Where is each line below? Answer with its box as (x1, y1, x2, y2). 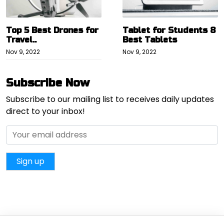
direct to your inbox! (6, 105, 85, 117)
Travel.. (6, 34, 36, 44)
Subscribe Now (6, 76, 89, 89)
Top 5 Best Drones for (6, 25, 98, 35)
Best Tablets (122, 34, 177, 44)
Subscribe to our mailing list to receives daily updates (6, 93, 214, 105)
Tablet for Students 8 (122, 25, 216, 35)
